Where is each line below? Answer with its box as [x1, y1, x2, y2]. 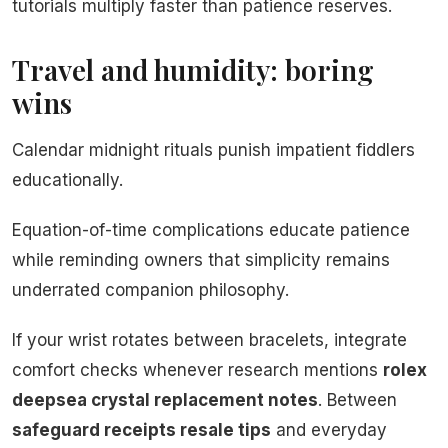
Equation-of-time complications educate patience [12, 220, 410, 241]
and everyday [271, 420, 387, 441]
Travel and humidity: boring [12, 51, 374, 89]
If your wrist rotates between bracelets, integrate [12, 330, 407, 351]
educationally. [12, 170, 123, 191]
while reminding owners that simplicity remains [12, 250, 390, 271]
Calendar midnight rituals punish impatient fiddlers [12, 140, 415, 161]
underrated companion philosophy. [12, 280, 289, 301]
